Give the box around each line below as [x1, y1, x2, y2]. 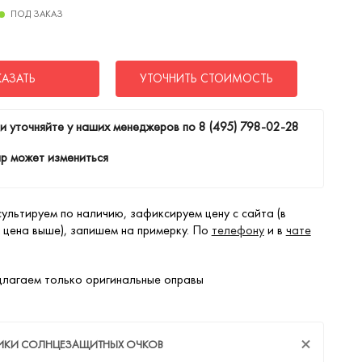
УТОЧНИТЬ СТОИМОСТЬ [139, 70, 273, 86]
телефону [211, 221, 264, 238]
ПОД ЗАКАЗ [10, 7, 63, 20]
